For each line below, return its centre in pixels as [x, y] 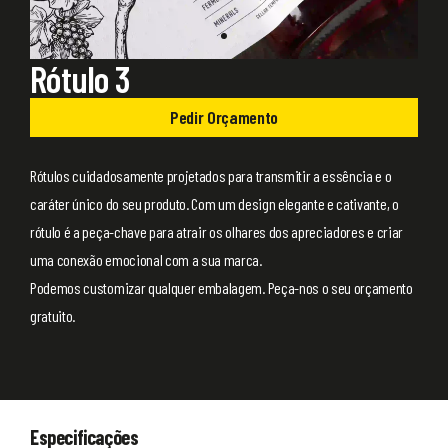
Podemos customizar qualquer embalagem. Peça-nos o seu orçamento [221, 287]
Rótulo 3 [80, 78]
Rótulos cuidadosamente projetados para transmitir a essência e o [211, 175]
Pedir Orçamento [224, 116]
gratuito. [53, 315]
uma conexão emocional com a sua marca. [146, 259]
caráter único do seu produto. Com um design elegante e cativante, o [214, 203]
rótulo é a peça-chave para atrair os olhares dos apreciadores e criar [216, 231]
